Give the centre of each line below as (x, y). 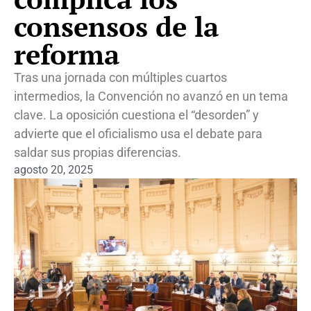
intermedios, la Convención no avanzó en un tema (151, 96)
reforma (67, 54)
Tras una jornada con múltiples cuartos (120, 77)
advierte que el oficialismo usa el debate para (138, 134)
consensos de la (116, 26)
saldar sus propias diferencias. (98, 152)
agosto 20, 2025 (53, 170)
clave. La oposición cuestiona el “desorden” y (136, 115)
